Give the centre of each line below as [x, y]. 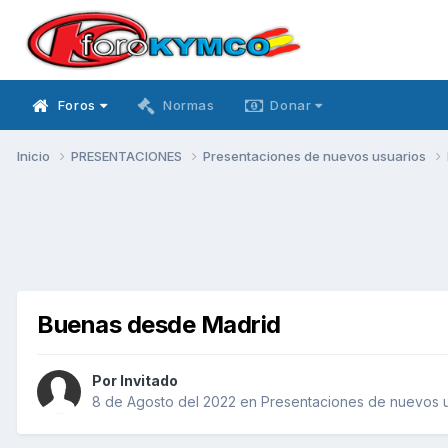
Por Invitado [135, 381]
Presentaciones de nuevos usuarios [316, 155]
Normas [188, 105]
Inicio [35, 155]
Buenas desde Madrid [159, 324]
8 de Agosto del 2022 [164, 402]
